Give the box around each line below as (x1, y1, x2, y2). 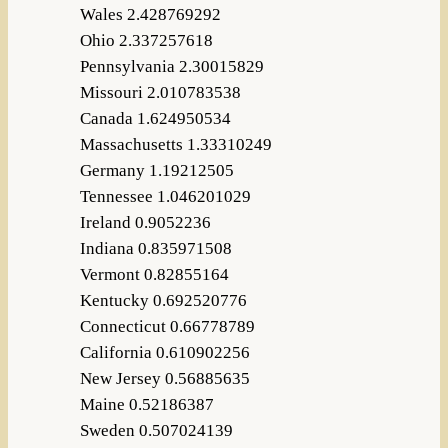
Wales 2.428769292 (79, 5, 221, 25)
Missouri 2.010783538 (79, 83, 241, 103)
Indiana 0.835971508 (79, 239, 232, 259)
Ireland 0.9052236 (79, 213, 211, 233)
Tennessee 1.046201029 (79, 187, 251, 207)
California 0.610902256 (79, 343, 250, 363)
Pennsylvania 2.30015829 (79, 57, 264, 77)
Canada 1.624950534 (79, 109, 231, 129)
